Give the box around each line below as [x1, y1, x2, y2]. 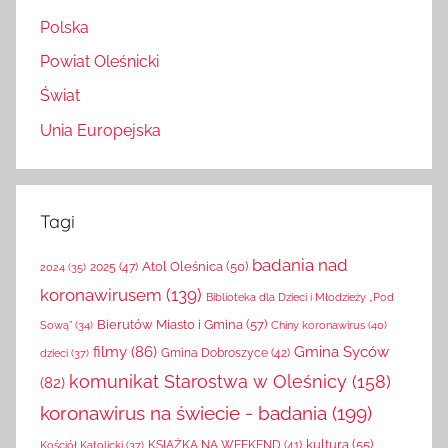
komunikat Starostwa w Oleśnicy [69, 375, 347, 397]
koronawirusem [40, 289, 162, 310]
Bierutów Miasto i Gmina [97, 321, 243, 337]
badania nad [252, 259, 348, 280]
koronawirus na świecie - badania [40, 406, 327, 429]
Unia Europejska [40, 125, 161, 145]
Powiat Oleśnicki [40, 56, 159, 76]
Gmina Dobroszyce [161, 350, 268, 365]
